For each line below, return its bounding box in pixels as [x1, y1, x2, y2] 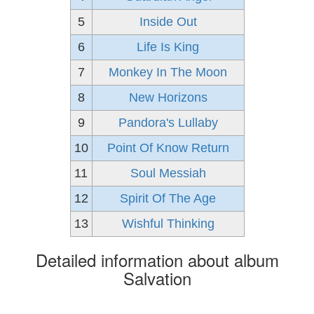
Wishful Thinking [121, 217, 214, 231]
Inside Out [139, 15, 197, 29]
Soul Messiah [130, 166, 206, 180]
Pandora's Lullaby [118, 116, 218, 130]
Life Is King [137, 40, 199, 54]
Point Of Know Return [107, 141, 229, 155]
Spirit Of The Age [120, 191, 216, 205]
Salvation [123, 266, 191, 290]
